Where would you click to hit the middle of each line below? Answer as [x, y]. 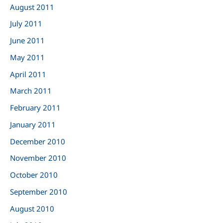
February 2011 [35, 108]
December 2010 [38, 141]
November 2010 [38, 158]
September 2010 [39, 191]
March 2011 [31, 91]
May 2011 [27, 57]
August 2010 [32, 208]
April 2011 [28, 74]
